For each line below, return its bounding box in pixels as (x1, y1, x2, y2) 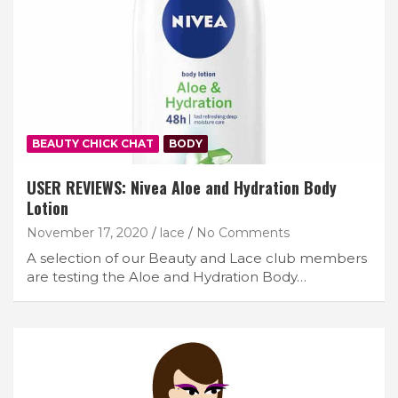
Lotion (27, 195, 68, 219)
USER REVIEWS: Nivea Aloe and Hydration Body (27, 175, 337, 199)
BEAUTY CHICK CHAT (32, 136, 154, 150)
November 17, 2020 (27, 224, 148, 241)
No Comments (196, 224, 290, 241)
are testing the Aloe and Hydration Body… (27, 267, 306, 285)
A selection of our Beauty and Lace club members (27, 249, 367, 267)
